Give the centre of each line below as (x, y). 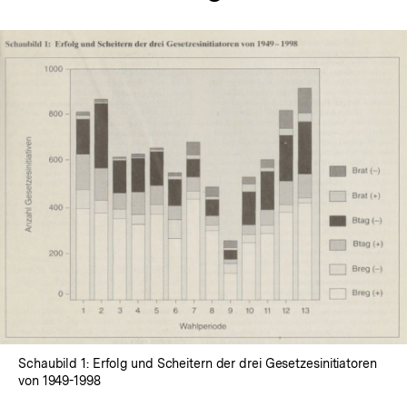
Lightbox (233, 211)
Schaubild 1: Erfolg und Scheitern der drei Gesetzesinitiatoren (198, 364)
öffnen (225, 227)
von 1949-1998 (60, 381)
